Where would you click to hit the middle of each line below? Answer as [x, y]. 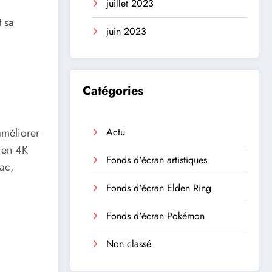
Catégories [113, 91]
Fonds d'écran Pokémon [155, 216]
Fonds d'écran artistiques [157, 160]
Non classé [129, 244]
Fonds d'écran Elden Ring [159, 188]
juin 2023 [126, 31]
